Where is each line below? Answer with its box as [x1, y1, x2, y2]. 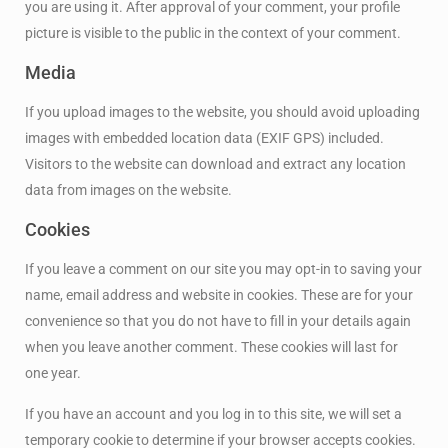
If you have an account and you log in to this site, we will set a [25, 406, 403, 423]
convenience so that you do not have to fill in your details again [25, 313, 412, 330]
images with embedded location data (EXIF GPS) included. [25, 130, 385, 147]
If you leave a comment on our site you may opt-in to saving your [25, 261, 423, 278]
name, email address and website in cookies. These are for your [25, 287, 414, 304]
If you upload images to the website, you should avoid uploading [25, 104, 421, 121]
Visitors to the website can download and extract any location [25, 156, 407, 173]
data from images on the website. [25, 182, 233, 199]
